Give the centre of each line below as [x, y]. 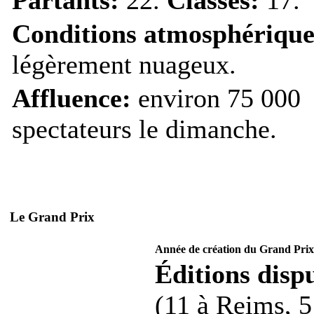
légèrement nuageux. [124, 64]
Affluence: [71, 98]
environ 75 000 [216, 98]
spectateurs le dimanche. [144, 129]
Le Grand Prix [52, 217]
